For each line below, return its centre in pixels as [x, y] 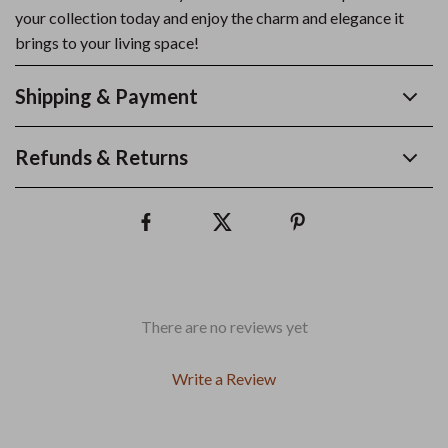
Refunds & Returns [101, 157]
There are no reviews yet [224, 326]
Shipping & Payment [106, 96]
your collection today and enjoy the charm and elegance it [209, 17]
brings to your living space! [107, 42]
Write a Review [224, 378]
